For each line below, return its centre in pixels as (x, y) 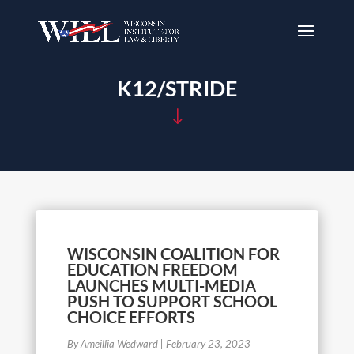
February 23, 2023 (208, 344)
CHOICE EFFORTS (131, 317)
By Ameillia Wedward (112, 344)
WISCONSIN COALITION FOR (173, 254)
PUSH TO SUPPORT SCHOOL (172, 301)
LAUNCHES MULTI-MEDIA (161, 285)
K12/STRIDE (177, 88)
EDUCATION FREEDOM (152, 269)
